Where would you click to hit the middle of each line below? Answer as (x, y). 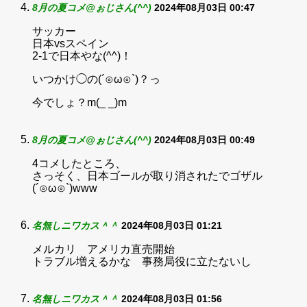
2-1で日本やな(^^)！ (82, 56)
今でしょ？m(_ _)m (79, 102)
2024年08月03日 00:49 (205, 140)
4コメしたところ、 (79, 163)
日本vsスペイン (71, 44)
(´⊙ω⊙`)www (65, 188)
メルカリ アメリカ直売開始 (103, 249)
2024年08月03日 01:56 (172, 299)
